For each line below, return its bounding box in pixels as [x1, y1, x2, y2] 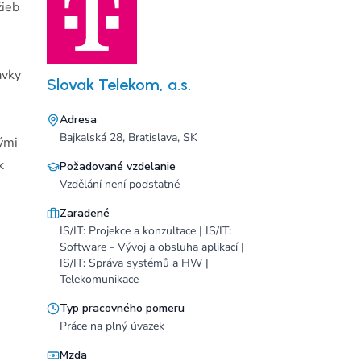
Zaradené [60, 205, 110, 221]
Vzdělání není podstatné [60, 176, 180, 192]
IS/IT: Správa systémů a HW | [60, 255, 209, 271]
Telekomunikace [60, 272, 139, 287]
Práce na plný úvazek [60, 318, 164, 334]
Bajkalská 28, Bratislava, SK [60, 130, 197, 145]
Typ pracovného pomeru [60, 301, 185, 316]
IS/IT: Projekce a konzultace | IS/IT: [60, 223, 231, 239]
